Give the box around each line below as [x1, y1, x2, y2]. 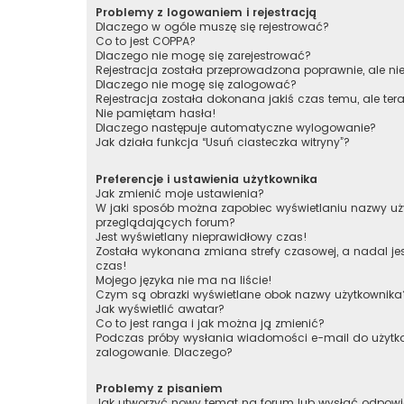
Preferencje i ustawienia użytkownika [96, 170, 317, 187]
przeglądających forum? [96, 214, 235, 230]
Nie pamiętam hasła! [96, 106, 216, 122]
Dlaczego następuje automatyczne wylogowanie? [96, 120, 376, 136]
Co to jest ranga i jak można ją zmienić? [96, 315, 325, 331]
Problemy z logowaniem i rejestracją [96, 5, 317, 21]
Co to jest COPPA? [96, 33, 196, 50]
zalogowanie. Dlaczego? [96, 344, 233, 360]
